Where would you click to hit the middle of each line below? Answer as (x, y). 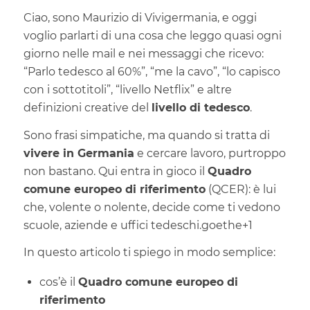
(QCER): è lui (240, 189)
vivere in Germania (79, 153)
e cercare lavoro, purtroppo (210, 153)
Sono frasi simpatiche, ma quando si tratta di (146, 135)
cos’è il (58, 282)
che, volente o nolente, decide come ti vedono (152, 207)
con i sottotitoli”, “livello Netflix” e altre (127, 90)
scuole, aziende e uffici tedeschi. (112, 225)
